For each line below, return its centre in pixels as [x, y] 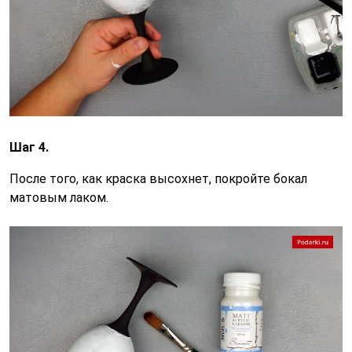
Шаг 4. [29, 147]
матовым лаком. [59, 197]
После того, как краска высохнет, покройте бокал [158, 178]
